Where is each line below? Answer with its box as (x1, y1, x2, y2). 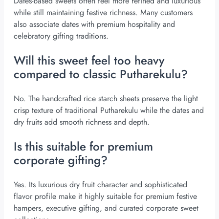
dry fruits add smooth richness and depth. (14, 116, 150, 128)
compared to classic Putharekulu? (14, 66, 188, 83)
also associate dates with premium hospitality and (14, 19, 175, 30)
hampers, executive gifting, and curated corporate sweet (14, 202, 198, 214)
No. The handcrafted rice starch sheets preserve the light (14, 93, 198, 105)
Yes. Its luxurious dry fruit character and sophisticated (14, 179, 187, 191)
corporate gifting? (14, 152, 108, 169)
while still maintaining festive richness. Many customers (14, 7, 193, 19)
